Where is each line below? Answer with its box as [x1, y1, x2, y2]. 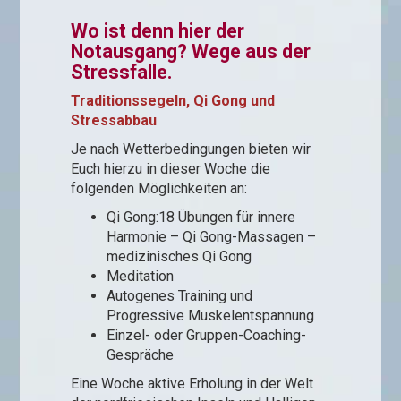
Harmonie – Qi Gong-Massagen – [107, 227, 317, 245]
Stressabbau [71, 111, 158, 129]
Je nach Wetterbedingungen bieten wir [71, 140, 311, 158]
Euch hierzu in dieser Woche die [71, 159, 271, 177]
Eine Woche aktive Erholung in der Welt [71, 374, 314, 392]
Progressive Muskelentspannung [107, 306, 315, 324]
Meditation [107, 267, 175, 285]
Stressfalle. [71, 60, 173, 83]
